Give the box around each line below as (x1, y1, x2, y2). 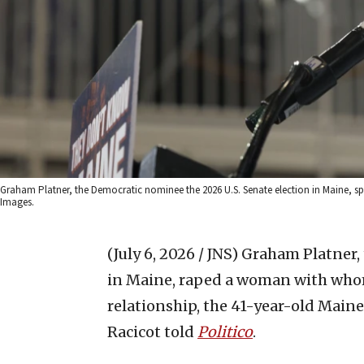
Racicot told (107, 322, 197, 341)
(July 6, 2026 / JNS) (107, 244, 238, 263)
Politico (197, 322, 253, 341)
